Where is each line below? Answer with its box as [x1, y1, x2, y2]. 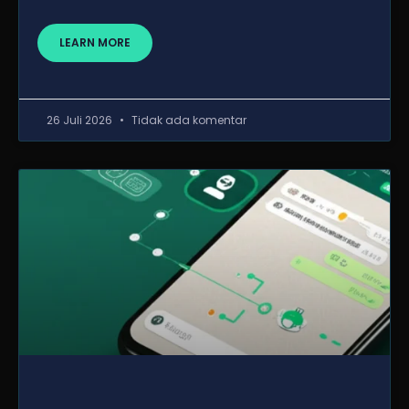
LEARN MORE [59, 35, 131, 50]
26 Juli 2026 [47, 112, 115, 128]
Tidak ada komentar [129, 112, 246, 128]
